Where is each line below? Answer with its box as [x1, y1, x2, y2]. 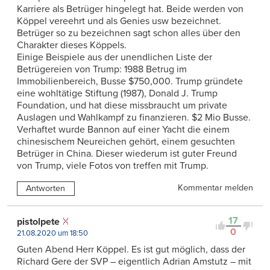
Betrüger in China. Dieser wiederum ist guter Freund [17, 147, 237, 160]
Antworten [26, 183, 66, 193]
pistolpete [17, 215, 60, 228]
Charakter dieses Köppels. [17, 39, 127, 51]
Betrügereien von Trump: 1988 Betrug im [17, 63, 187, 75]
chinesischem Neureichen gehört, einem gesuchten [17, 135, 235, 148]
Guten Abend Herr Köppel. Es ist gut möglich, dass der [17, 243, 245, 256]
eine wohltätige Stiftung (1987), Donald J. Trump [17, 87, 218, 99]
